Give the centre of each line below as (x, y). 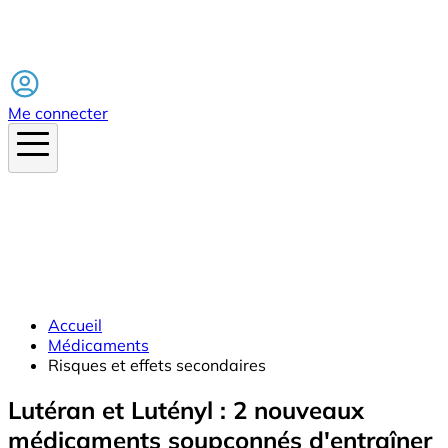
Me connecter (58, 112)
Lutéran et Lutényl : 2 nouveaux (186, 409)
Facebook (44, 56)
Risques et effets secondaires (157, 364)
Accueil (75, 324)
